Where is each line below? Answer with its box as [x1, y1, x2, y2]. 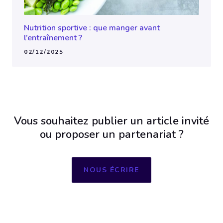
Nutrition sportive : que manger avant [24, 22, 160, 33]
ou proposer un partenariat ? [39, 126, 184, 142]
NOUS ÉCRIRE [84, 165, 139, 175]
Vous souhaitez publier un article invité [14, 113, 209, 128]
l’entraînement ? [24, 32, 82, 43]
